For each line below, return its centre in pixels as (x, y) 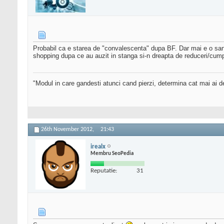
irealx (98, 146)
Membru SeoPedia (112, 153)
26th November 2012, (68, 130)
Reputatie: (104, 170)
